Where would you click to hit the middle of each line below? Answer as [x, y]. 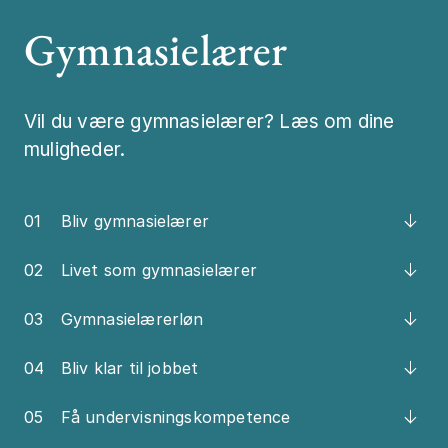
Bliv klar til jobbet [129, 368]
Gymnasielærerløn [132, 319]
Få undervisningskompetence [175, 417]
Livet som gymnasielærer [159, 270]
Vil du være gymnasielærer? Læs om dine [209, 122]
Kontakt [365, 145]
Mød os [362, 95]
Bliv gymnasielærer [135, 221]
